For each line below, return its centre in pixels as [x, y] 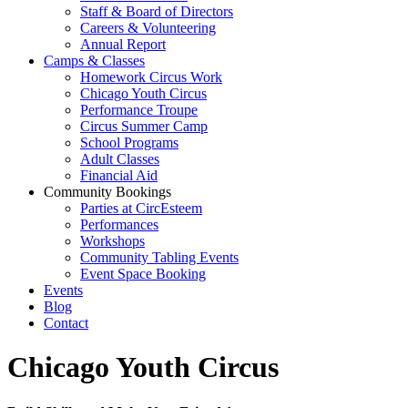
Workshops [112, 241]
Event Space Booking [143, 274]
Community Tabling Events [159, 257]
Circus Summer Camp [144, 126]
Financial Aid [119, 175]
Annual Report [123, 44]
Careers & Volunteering [148, 28]
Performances [119, 224]
